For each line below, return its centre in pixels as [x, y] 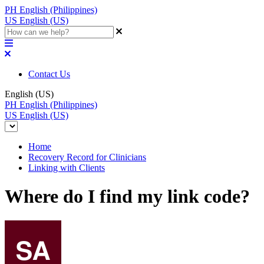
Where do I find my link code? [127, 197]
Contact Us [49, 74]
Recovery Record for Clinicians [87, 157]
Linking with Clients [67, 168]
